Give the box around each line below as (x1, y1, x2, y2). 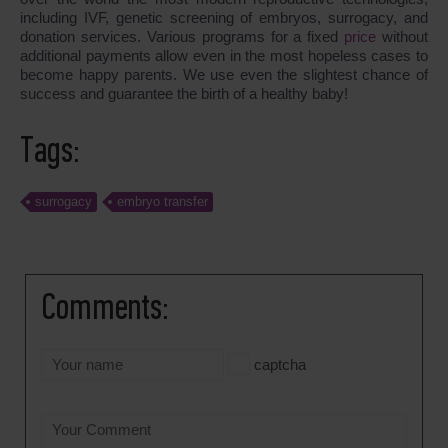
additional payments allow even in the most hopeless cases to (20, 46, 428, 64)
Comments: (41, 290, 169, 328)
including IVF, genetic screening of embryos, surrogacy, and (20, 8, 428, 26)
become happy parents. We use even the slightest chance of (20, 65, 428, 83)
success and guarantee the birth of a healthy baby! (20, 84, 348, 102)
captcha (250, 355, 306, 373)
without (382, 27, 428, 45)
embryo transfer (117, 193, 208, 209)
